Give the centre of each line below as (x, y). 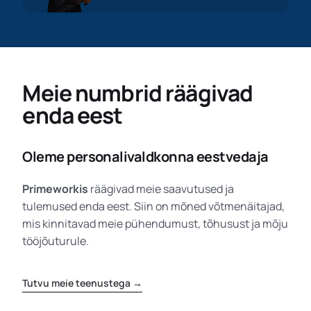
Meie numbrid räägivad (138, 93)
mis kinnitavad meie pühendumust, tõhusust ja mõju (155, 223)
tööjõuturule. (56, 241)
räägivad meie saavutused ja (161, 188)
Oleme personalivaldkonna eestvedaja (145, 156)
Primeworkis (56, 188)
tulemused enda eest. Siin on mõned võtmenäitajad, (154, 206)
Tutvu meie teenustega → (83, 283)
